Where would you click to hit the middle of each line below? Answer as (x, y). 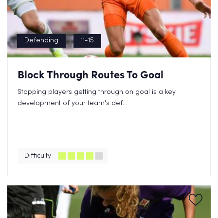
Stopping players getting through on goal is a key (97, 92)
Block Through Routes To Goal (91, 74)
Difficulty (38, 156)
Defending (41, 41)
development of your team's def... (72, 103)
